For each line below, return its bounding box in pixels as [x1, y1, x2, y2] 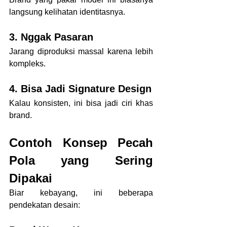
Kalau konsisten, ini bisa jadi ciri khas [9, 98, 153, 107]
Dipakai [9, 171, 52, 185]
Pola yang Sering [9, 153, 153, 167]
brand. [9, 110, 32, 120]
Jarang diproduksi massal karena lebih [9, 47, 153, 56]
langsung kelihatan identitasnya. [9, 7, 125, 16]
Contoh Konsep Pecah [9, 135, 153, 149]
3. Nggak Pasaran [9, 31, 93, 43]
